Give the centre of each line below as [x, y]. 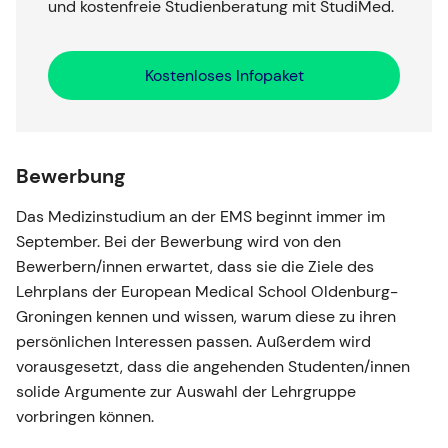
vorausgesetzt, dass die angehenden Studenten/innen [213, 367]
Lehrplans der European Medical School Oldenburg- [207, 292]
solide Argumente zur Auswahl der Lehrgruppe [186, 392]
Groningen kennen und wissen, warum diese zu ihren [206, 317]
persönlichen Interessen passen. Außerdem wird [193, 342]
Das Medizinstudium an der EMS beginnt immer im [200, 217]
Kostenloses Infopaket [224, 76]
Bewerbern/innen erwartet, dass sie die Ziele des [195, 267]
